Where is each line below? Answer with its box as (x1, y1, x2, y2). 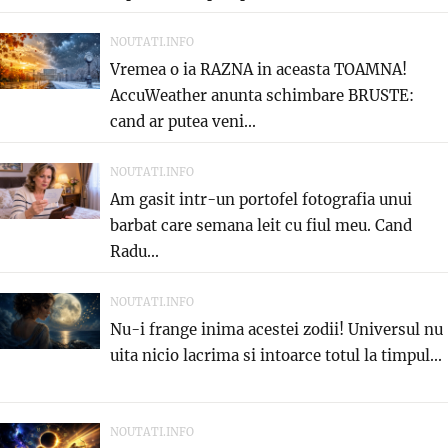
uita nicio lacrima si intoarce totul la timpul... (110, 345, 442, 365)
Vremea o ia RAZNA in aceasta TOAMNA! (110, 59, 407, 79)
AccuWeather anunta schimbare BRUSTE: (110, 85, 414, 105)
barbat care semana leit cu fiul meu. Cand (110, 215, 412, 235)
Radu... (110, 241, 159, 261)
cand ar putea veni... (110, 111, 256, 131)
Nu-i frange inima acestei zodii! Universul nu (110, 319, 443, 339)
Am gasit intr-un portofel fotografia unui (110, 189, 412, 209)
